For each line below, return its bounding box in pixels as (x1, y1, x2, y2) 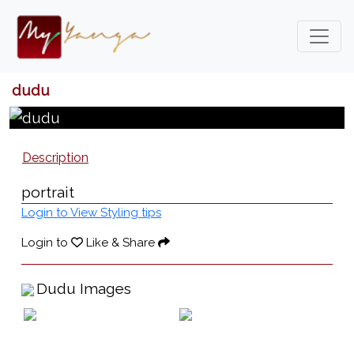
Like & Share (83, 235, 158, 250)
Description (22, 149, 88, 165)
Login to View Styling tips (21, 205, 161, 220)
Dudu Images (36, 279, 131, 297)
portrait (21, 183, 74, 201)
